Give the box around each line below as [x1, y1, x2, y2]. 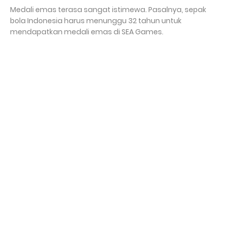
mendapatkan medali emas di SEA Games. [10, 26, 163, 37]
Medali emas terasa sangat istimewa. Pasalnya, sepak [10, 4, 206, 15]
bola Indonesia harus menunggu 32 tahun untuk [10, 15, 182, 26]
